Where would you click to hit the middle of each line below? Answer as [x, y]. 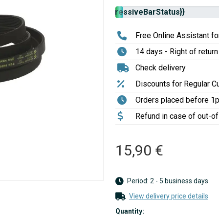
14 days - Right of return [177, 52]
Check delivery [161, 68]
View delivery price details [169, 196]
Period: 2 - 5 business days [167, 181]
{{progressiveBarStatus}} [138, 12]
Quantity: [130, 211]
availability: [73, 18]
